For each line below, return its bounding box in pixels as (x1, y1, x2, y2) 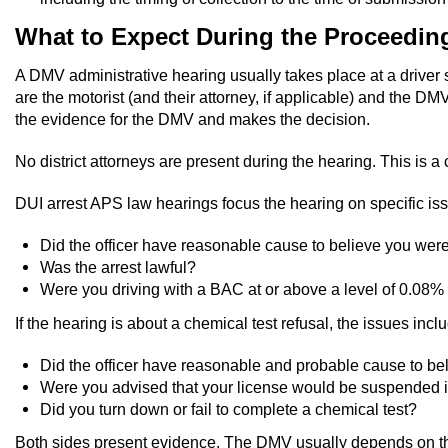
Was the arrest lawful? (40, 258, 196, 277)
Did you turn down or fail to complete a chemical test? (40, 399, 417, 418)
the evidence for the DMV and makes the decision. (15, 110, 370, 129)
